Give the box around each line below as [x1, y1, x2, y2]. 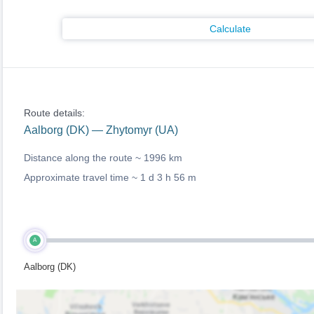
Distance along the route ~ [23, 152, 144, 163]
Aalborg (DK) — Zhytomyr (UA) [23, 124, 178, 136]
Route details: [23, 107, 85, 118]
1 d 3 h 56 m [139, 172, 196, 183]
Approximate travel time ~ [23, 172, 140, 183]
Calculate [210, 23, 251, 34]
